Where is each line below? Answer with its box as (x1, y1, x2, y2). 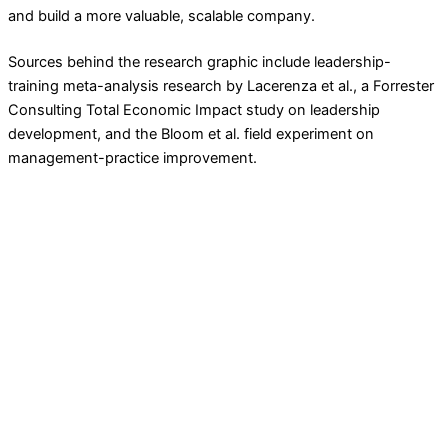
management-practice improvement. (8, 148, 257, 167)
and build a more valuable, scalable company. (8, 7, 315, 26)
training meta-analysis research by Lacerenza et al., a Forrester (8, 76, 434, 95)
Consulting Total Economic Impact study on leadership (8, 100, 380, 119)
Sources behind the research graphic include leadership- (8, 52, 391, 71)
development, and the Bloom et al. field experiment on (8, 124, 374, 143)
